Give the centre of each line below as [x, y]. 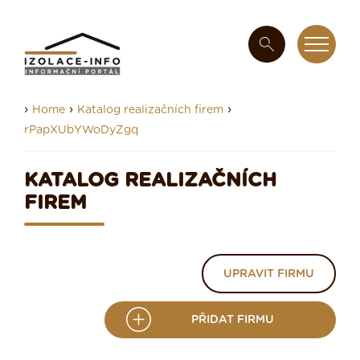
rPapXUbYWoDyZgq [81, 131]
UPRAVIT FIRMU [269, 274]
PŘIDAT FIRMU [233, 319]
